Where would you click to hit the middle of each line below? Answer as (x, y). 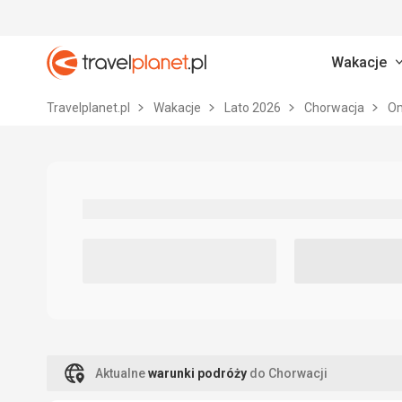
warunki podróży (197, 373)
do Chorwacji (287, 373)
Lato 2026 (254, 108)
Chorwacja (336, 108)
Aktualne (122, 373)
